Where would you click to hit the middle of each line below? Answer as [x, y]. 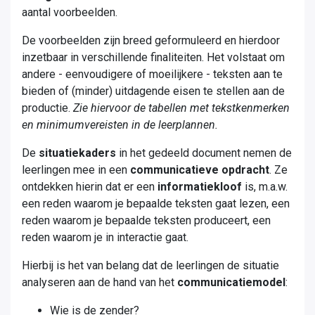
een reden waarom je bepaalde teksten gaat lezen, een [156, 204]
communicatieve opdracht [200, 170]
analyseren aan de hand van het [99, 282]
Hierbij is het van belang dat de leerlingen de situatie [150, 265]
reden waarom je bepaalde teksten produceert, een [146, 220]
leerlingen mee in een [76, 170]
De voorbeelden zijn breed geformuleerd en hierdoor [151, 40]
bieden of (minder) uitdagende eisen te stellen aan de [153, 91]
